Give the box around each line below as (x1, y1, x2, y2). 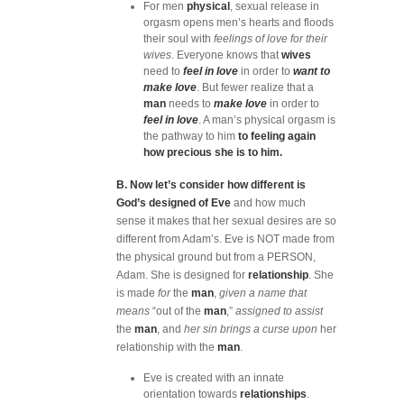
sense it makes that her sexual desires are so (116, 215, 336, 227)
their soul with (143, 32, 214, 45)
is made (116, 287, 158, 299)
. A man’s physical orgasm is (198, 114, 335, 126)
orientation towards (143, 388, 240, 400)
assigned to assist (235, 305, 323, 317)
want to (293, 65, 330, 78)
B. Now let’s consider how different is (116, 179, 306, 191)
